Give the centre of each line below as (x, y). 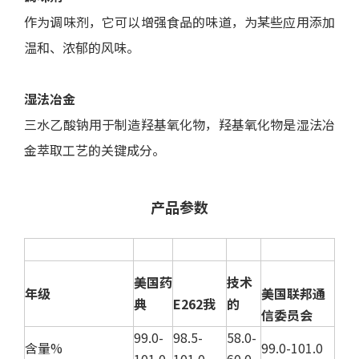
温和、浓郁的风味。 (82, 47)
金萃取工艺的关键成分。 (95, 150)
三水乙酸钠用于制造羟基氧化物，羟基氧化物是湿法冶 (179, 124)
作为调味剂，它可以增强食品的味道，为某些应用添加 (179, 22)
